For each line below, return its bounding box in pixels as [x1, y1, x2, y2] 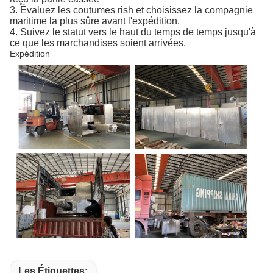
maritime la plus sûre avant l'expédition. [10, 15, 180, 26]
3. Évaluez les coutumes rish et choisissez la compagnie [10, 4, 253, 15]
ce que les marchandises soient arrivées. [10, 37, 186, 48]
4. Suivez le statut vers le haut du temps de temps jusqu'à [10, 26, 256, 37]
